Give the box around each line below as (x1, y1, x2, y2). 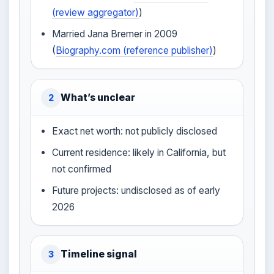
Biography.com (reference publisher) (56, 45, 213, 56)
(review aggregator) (52, 7, 139, 18)
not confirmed (52, 163, 112, 175)
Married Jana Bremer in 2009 (52, 28, 178, 40)
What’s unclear (61, 92, 135, 103)
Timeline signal (61, 248, 137, 260)
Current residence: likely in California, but (52, 147, 226, 158)
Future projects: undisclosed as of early (52, 185, 221, 196)
